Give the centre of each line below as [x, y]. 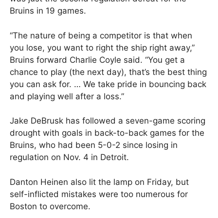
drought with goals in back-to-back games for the [107, 133]
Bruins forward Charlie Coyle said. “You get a [97, 60]
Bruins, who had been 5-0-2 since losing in [94, 145]
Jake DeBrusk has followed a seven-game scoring [108, 121]
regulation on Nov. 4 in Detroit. [69, 157]
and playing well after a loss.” [67, 96]
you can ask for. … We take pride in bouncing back [108, 84]
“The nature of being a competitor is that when [101, 35]
